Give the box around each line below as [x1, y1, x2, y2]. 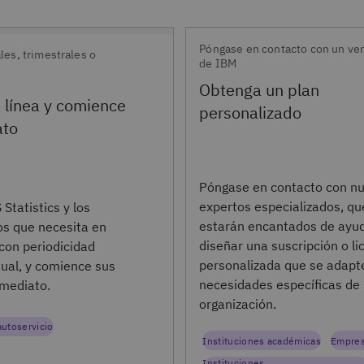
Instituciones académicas [202, 334, 322, 347]
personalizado [199, 102, 302, 124]
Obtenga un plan [199, 79, 320, 102]
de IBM [199, 56, 237, 71]
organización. [199, 296, 277, 313]
